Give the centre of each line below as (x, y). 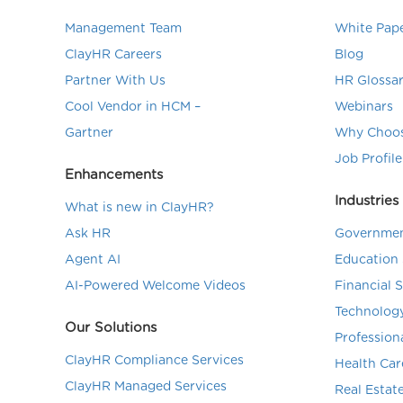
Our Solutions (111, 328)
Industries (367, 201)
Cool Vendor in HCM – (133, 107)
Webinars (364, 107)
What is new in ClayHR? (139, 208)
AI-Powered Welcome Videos (155, 286)
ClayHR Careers (113, 55)
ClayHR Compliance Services (154, 361)
